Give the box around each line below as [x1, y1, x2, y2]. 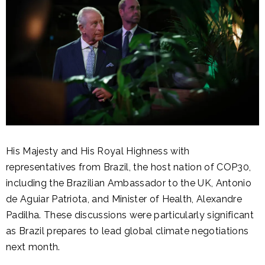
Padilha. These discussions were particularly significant [6, 209, 254, 221]
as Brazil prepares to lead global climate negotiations [6, 225, 249, 237]
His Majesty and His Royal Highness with [6, 146, 190, 157]
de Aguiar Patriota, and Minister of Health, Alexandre [6, 193, 242, 205]
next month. [6, 241, 60, 253]
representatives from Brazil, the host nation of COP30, [6, 161, 251, 173]
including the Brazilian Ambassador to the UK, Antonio [6, 177, 251, 189]
